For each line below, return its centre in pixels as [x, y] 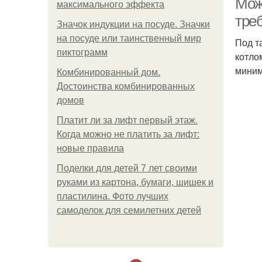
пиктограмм [82, 52]
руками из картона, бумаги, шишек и [135, 182]
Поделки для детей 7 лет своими [127, 168]
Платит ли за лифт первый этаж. [127, 120]
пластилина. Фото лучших [113, 196]
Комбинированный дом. [108, 72]
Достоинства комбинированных [126, 86]
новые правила [90, 148]
